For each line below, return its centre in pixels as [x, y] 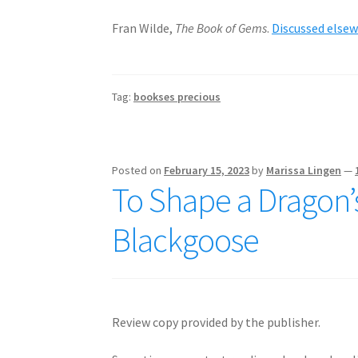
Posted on [138, 171]
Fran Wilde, [144, 28]
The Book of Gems [221, 28]
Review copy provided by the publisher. [217, 322]
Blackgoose [186, 240]
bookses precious [177, 97]
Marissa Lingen [304, 171]
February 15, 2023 [207, 171]
